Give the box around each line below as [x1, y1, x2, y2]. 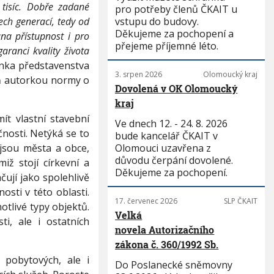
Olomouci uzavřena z [115, 141, 212, 155]
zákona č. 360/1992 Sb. [115, 238, 219, 251]
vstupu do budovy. [115, 15, 199, 28]
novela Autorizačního [115, 223, 215, 236]
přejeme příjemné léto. [115, 39, 219, 53]
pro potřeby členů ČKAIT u [115, 2, 238, 16]
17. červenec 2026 [115, 196, 178, 206]
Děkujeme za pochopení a [115, 27, 234, 40]
